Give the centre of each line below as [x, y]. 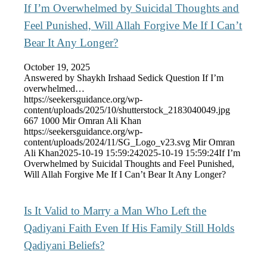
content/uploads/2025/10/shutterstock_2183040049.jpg [127, 110]
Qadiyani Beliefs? [64, 246]
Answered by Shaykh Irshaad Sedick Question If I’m [124, 78]
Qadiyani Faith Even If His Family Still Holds [129, 228]
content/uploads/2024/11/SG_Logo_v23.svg [107, 142]
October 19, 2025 [57, 67]
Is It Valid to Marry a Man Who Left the [115, 211]
